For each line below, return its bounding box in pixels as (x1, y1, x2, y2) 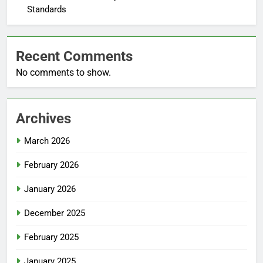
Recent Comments (16, 48, 133, 65)
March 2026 (24, 135, 70, 146)
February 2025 (24, 231, 79, 242)
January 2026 (24, 183, 76, 194)
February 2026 (24, 159, 79, 170)
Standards (27, 4, 66, 15)
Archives (16, 110, 71, 127)
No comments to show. (16, 66, 111, 78)
